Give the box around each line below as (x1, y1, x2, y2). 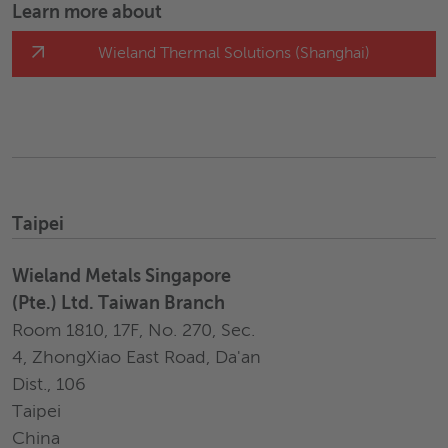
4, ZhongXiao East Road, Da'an (12, 349, 261, 367)
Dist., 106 (12, 376, 86, 394)
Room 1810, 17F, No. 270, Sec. (12, 322, 255, 340)
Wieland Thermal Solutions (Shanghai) (98, 46, 370, 62)
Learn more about (12, 4, 162, 22)
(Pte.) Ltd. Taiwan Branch (12, 295, 225, 313)
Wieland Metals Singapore (12, 268, 231, 286)
